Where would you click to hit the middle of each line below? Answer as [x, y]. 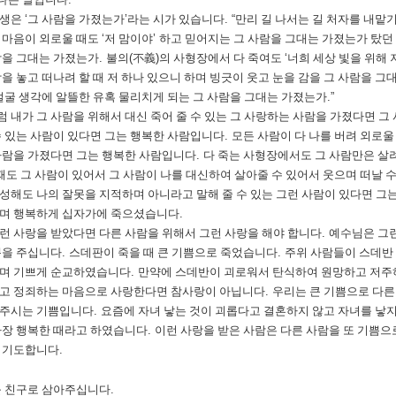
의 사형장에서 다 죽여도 [222, 58]
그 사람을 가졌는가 [76, 19]
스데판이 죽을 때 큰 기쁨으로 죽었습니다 [173, 252]
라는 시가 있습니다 [176, 19]
